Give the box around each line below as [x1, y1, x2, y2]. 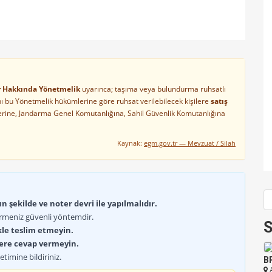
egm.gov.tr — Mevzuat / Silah [144, 138, 236, 148]
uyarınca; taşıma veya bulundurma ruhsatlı [80, 84, 226, 95]
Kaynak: [117, 138, 144, 148]
